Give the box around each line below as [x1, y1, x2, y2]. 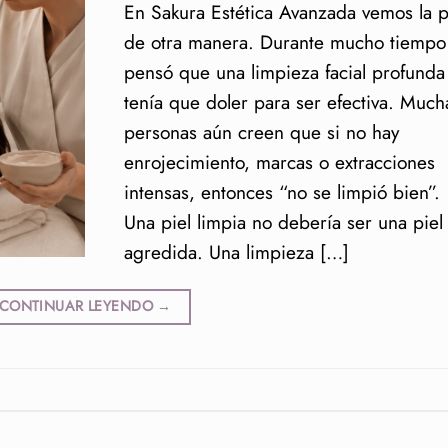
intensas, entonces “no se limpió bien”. [123, 178, 440, 207]
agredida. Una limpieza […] [123, 238, 349, 267]
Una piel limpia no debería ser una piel [123, 208, 443, 237]
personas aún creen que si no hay [123, 118, 399, 147]
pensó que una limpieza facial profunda [123, 58, 445, 87]
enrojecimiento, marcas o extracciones [123, 148, 435, 177]
